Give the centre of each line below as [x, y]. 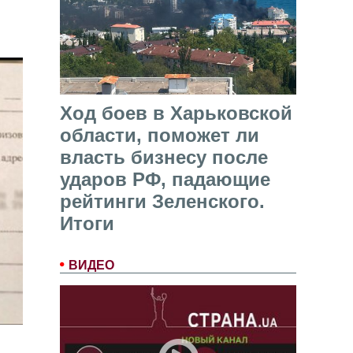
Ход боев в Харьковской [176, 113]
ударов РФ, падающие [165, 180]
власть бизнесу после [164, 158]
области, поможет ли [160, 136]
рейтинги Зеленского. [162, 202]
